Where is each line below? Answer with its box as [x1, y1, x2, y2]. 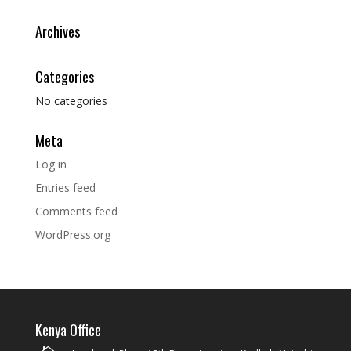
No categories [34, 93, 107, 108]
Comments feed [34, 204, 118, 219]
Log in [34, 157, 67, 172]
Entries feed [34, 180, 96, 195]
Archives [34, 21, 80, 42]
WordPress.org [34, 227, 110, 242]
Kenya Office [34, 320, 101, 340]
